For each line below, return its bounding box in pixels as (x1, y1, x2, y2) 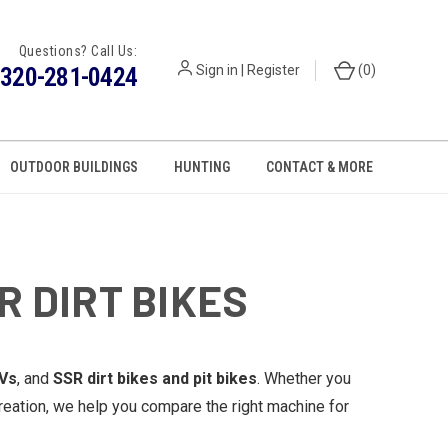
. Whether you (257, 369, 351, 388)
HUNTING (174, 159, 231, 175)
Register (247, 61, 300, 78)
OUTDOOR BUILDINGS (10, 159, 139, 175)
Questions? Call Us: (18, 42, 137, 59)
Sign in (196, 61, 238, 78)
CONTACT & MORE (266, 159, 374, 175)
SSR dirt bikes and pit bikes (53, 369, 257, 388)
